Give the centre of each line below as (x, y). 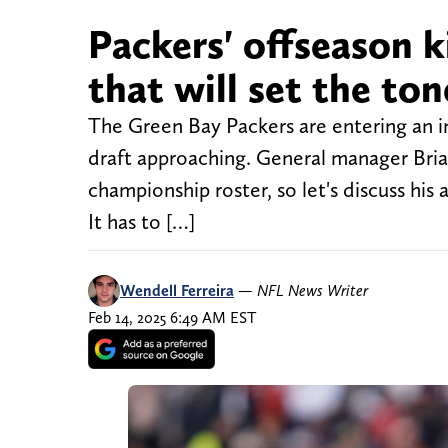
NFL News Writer (312, 291)
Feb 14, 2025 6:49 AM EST (172, 318)
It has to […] (141, 222)
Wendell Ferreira (177, 291)
